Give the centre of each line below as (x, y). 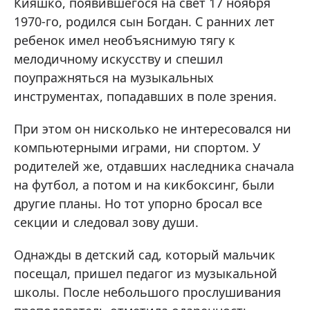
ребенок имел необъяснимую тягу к (125, 40)
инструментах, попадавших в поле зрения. (145, 96)
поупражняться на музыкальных (114, 77)
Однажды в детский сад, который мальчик (145, 255)
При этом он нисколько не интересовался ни (153, 129)
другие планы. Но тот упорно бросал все (138, 203)
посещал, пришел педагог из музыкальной (146, 273)
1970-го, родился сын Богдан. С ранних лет (144, 21)
